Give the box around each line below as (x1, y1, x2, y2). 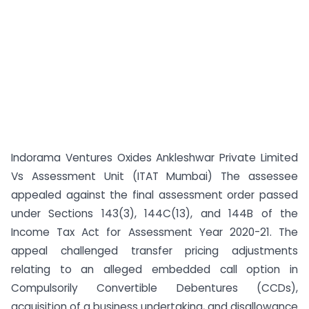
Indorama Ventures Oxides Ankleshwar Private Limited (11, 150, 298, 165)
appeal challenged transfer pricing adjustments (11, 243, 298, 258)
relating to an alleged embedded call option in (11, 262, 298, 277)
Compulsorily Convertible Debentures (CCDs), (11, 281, 298, 295)
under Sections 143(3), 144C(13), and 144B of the (11, 206, 298, 221)
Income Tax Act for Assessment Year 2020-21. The (11, 225, 298, 239)
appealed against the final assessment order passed (11, 188, 298, 202)
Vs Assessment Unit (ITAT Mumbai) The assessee (11, 169, 298, 183)
